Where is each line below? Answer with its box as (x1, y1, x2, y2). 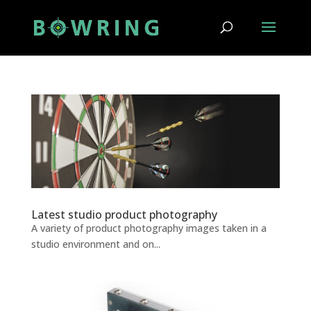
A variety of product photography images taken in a (31, 221, 267, 235)
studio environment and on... (31, 237, 160, 251)
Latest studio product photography (31, 207, 217, 223)
